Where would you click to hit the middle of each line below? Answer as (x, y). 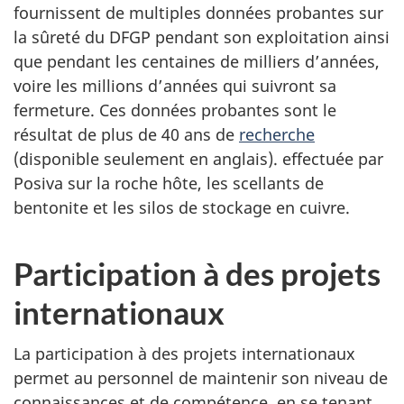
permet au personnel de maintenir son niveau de (201, 378)
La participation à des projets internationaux (184, 353)
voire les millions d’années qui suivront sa (175, 85)
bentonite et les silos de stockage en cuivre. (182, 207)
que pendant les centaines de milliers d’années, (197, 61)
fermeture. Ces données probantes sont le (175, 110)
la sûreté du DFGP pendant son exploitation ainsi (202, 37)
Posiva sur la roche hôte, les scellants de (169, 183)
